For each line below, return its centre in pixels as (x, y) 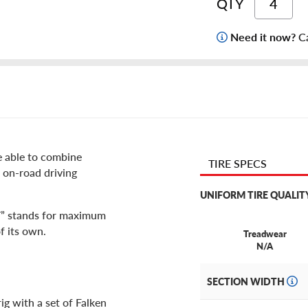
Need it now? (264, 37)
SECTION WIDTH (247, 282)
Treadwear (265, 234)
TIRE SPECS (238, 164)
